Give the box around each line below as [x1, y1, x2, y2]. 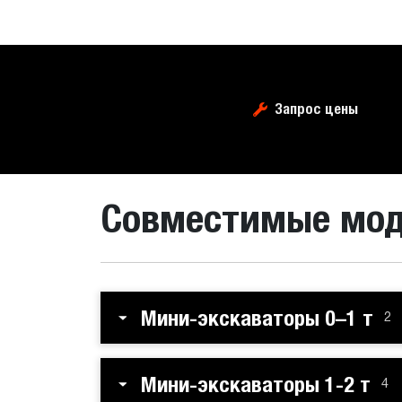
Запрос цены [274, 100, 358, 118]
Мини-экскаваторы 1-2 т [141, 371, 371, 397]
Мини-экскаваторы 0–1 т [141, 305, 373, 330]
